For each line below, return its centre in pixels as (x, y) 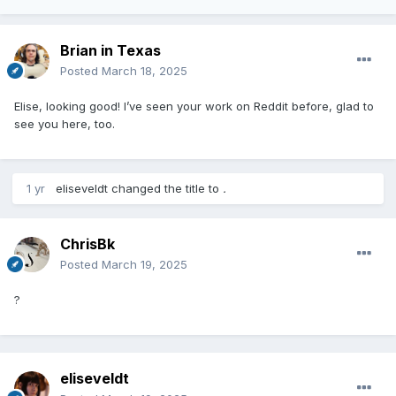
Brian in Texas (110, 50)
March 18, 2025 (145, 70)
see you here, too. (65, 123)
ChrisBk (88, 244)
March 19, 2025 (145, 264)
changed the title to (165, 188)
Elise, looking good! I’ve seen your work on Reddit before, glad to (194, 106)
